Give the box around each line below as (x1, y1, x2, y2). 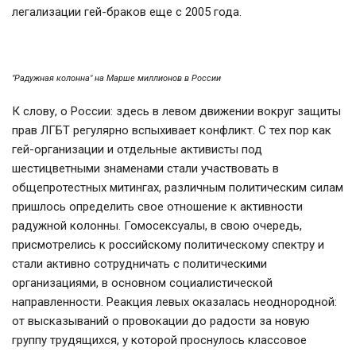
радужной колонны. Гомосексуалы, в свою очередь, (12, 219, 302, 234)
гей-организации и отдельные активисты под (12, 142, 262, 157)
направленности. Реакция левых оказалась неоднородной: (12, 295, 337, 310)
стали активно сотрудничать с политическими (12, 257, 267, 272)
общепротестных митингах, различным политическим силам (12, 180, 343, 195)
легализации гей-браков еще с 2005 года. (12, 5, 245, 20)
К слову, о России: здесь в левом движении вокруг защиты (12, 104, 341, 119)
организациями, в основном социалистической (12, 276, 273, 291)
